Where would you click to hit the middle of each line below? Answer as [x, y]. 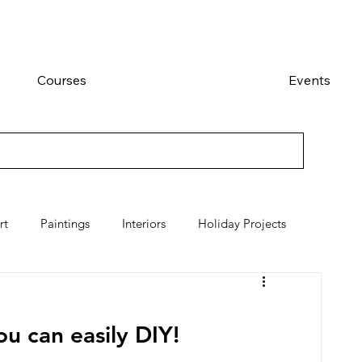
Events [310, 80]
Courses [62, 80]
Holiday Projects [242, 224]
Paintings [65, 224]
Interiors [144, 224]
